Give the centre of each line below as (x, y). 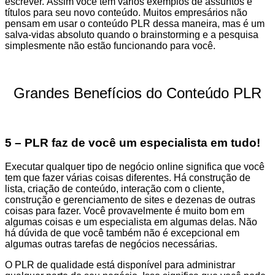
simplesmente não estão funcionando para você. (110, 45)
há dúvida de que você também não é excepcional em (122, 233)
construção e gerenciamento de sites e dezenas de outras (130, 200)
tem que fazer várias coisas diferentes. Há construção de (128, 178)
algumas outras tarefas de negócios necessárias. (111, 244)
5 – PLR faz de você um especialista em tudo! (133, 143)
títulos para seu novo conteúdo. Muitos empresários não (126, 12)
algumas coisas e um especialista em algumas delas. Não (131, 222)
